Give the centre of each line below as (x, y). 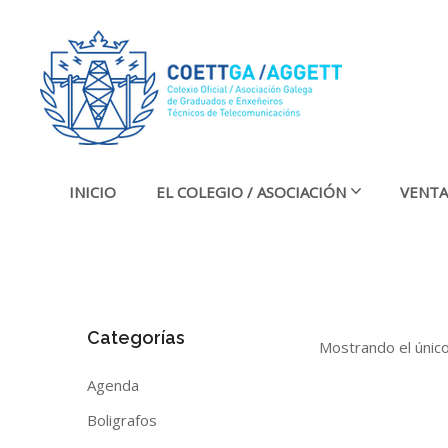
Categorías (136, 337)
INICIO (92, 192)
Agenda (113, 385)
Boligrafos (122, 420)
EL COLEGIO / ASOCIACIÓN (250, 192)
